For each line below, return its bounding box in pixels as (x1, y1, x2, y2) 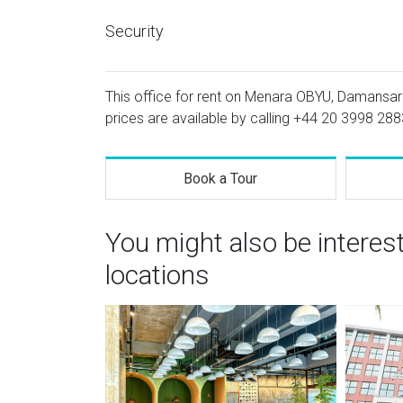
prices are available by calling (105, 110, 293, 127)
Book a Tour (184, 170, 258, 187)
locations (105, 259, 210, 291)
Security (105, 22, 164, 40)
